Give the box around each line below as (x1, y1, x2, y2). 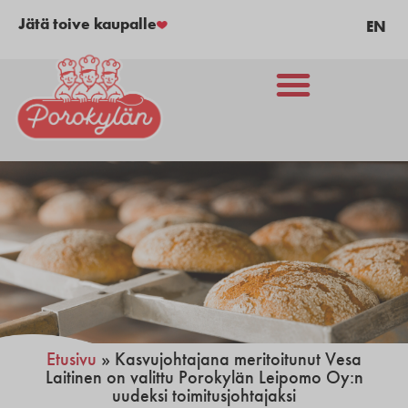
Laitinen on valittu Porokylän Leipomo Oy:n (45, 366, 363, 389)
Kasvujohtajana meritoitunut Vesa (115, 348, 362, 371)
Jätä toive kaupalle (18, 14, 157, 33)
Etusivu (46, 348, 97, 371)
